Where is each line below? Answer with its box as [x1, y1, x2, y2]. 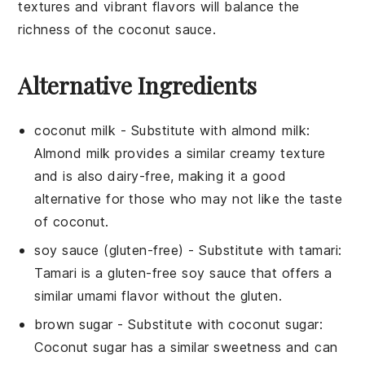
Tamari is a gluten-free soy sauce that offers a [34, 265, 332, 282]
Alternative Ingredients [18, 70, 257, 101]
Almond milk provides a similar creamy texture [34, 145, 326, 162]
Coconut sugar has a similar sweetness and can [34, 339, 338, 356]
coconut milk [34, 122, 117, 139]
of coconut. [34, 213, 109, 231]
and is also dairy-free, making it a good [34, 168, 287, 185]
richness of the [18, 21, 119, 38]
